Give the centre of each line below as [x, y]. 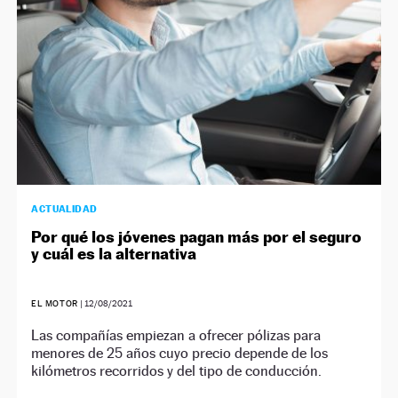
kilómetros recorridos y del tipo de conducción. [177, 371]
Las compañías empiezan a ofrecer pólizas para [176, 336]
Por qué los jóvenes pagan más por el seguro [197, 237]
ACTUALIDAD [64, 209]
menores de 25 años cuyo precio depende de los [180, 354]
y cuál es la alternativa [114, 254]
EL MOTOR [55, 304]
